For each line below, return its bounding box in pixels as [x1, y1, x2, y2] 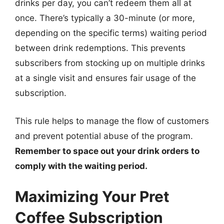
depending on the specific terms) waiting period [15, 28, 207, 38]
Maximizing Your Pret [15, 187, 169, 205]
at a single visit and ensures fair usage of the [15, 73, 196, 83]
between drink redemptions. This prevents [15, 43, 185, 53]
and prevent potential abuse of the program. [15, 130, 193, 141]
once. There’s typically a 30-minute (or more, [15, 13, 195, 23]
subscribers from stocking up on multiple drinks [15, 58, 205, 68]
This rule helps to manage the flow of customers [15, 115, 209, 126]
